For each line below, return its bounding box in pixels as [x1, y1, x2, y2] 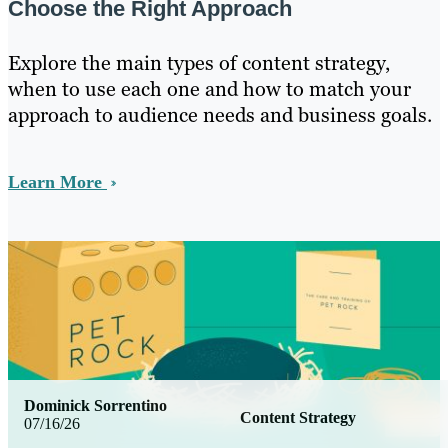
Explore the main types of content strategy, [8, 49, 390, 76]
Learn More [8, 171, 107, 192]
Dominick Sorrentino [24, 397, 167, 415]
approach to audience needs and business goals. [8, 101, 432, 128]
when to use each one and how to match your [8, 75, 411, 102]
